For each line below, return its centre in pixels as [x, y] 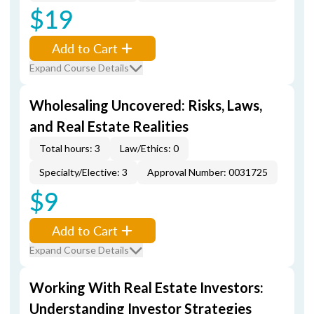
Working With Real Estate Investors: [146, 287]
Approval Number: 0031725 [207, 172]
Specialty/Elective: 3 [83, 172]
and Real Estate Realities [109, 126]
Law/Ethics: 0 [149, 148]
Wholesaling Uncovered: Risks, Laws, [146, 105]
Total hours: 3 [70, 148]
